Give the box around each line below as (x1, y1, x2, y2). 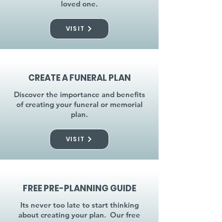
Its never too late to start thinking (20, 200, 139, 210)
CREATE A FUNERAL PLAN (28, 72, 131, 84)
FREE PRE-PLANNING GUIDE (22, 182, 136, 194)
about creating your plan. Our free (18, 210, 140, 220)
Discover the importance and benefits (13, 90, 145, 99)
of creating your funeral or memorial (16, 100, 143, 109)
